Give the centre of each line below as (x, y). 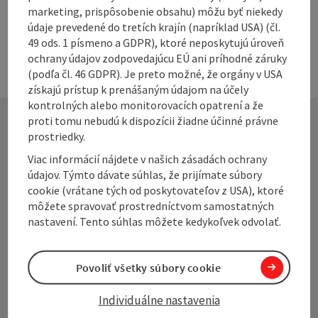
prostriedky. (57, 136)
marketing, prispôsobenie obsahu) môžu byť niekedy (155, 11)
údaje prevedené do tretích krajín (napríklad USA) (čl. (154, 27)
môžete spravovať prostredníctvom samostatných (151, 205)
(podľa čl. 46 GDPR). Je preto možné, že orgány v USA (155, 73)
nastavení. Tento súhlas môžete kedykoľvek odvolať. (155, 221)
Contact (71, 156)
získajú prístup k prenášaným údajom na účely (138, 89)
